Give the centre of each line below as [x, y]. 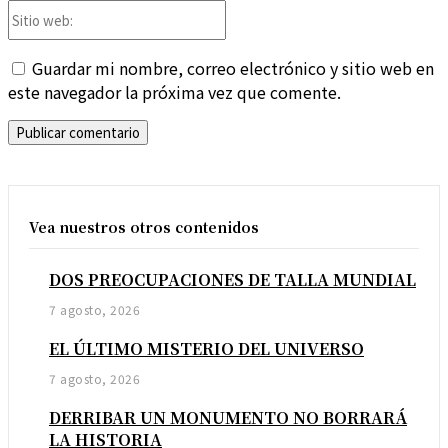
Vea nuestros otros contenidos [144, 227]
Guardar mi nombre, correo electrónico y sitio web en [233, 68]
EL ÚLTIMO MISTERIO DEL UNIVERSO [206, 349]
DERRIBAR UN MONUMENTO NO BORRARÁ [228, 418]
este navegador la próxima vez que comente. [174, 92]
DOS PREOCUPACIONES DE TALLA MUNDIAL [232, 280]
